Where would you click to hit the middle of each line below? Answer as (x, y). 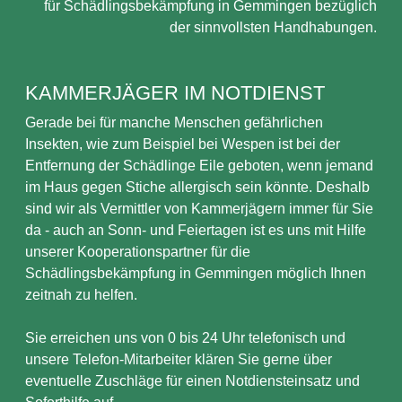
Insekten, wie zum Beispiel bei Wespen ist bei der (183, 144)
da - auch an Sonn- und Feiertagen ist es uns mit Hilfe (196, 230)
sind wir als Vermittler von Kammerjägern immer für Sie (199, 209)
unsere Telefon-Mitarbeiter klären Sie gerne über (179, 359)
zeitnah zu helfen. (81, 295)
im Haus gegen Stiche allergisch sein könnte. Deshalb (197, 187)
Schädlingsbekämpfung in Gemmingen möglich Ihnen (196, 273)
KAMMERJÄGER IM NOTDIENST (175, 93)
